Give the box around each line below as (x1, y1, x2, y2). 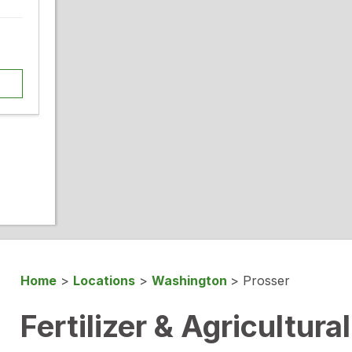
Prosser (243, 273, 290, 288)
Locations (73, 273, 135, 288)
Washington (152, 273, 230, 288)
